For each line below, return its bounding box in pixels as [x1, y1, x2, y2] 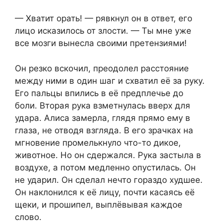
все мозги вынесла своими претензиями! [15, 38, 187, 49]
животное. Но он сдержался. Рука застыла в [15, 150, 201, 160]
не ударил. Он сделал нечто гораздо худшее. [15, 174, 203, 185]
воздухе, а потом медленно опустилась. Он [15, 162, 196, 172]
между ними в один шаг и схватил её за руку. [15, 75, 205, 86]
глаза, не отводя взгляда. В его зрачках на [15, 125, 193, 135]
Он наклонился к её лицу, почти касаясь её [15, 187, 195, 197]
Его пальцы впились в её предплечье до [15, 88, 183, 98]
